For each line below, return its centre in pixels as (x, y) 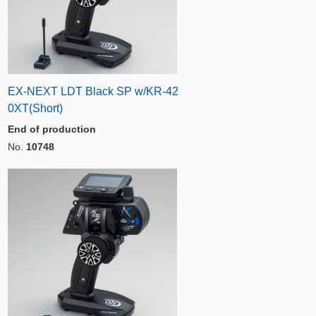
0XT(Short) (35, 108)
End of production (52, 129)
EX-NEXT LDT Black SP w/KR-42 (93, 91)
